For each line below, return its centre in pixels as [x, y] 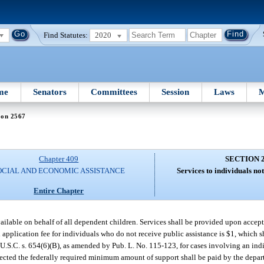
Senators [49, 92]
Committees [114, 92]
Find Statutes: [66, 35]
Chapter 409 [59, 159]
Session [176, 92]
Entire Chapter [59, 190]
